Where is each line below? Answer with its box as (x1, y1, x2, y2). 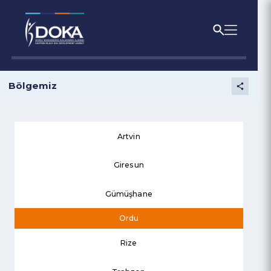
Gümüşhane (110, 199, 161, 209)
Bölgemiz (9, 84, 60, 97)
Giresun (119, 169, 152, 178)
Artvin (123, 139, 148, 148)
